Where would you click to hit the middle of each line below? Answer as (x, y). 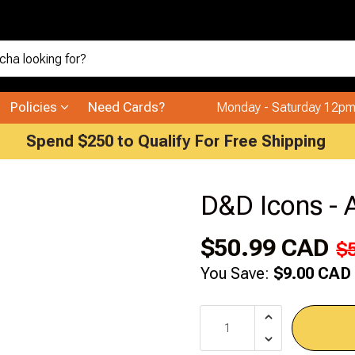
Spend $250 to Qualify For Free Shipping (176, 141)
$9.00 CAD (313, 273)
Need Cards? (126, 107)
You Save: (235, 273)
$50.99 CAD (265, 247)
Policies (35, 107)
